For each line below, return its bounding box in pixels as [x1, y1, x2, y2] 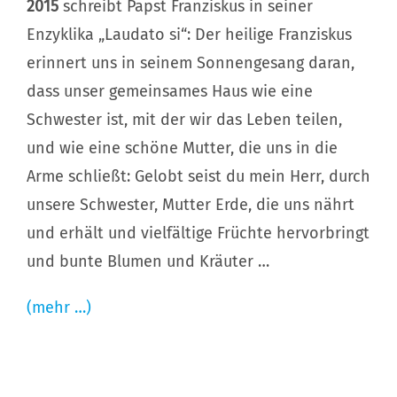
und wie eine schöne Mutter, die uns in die [26, 138, 338, 159]
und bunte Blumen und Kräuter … [26, 252, 269, 272]
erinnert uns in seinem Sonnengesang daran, [26, 53, 354, 74]
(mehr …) [26, 298, 91, 318]
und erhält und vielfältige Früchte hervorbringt [26, 223, 370, 244]
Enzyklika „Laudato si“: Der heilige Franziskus [26, 25, 352, 45]
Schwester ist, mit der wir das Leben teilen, [26, 110, 342, 130]
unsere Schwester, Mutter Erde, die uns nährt [26, 195, 354, 215]
